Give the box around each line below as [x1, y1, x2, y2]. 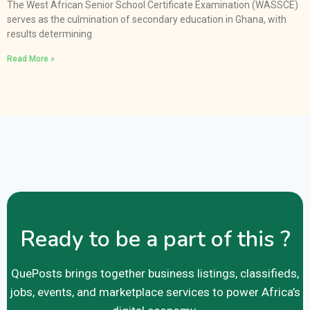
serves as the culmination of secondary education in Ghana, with [7, 13, 286, 25]
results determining [7, 28, 92, 39]
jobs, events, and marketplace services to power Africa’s [10, 284, 300, 299]
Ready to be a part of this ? [19, 224, 291, 254]
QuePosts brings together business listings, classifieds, [11, 266, 299, 280]
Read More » [7, 53, 55, 64]
